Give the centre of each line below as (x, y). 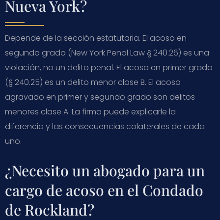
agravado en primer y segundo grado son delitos (100, 97)
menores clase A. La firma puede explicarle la (90, 111)
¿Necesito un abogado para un (105, 170)
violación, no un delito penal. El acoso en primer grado (109, 67)
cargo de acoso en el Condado (104, 190)
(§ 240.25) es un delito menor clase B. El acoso (93, 82)
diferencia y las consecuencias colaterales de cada (105, 126)
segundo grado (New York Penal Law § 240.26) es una (107, 53)
